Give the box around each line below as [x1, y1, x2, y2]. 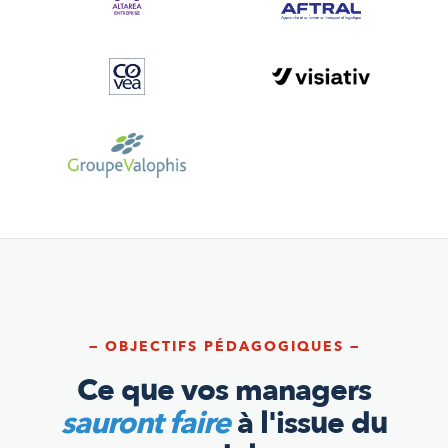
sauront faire [61, 402, 230, 444]
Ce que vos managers [77, 369, 371, 411]
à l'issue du [230, 402, 387, 444]
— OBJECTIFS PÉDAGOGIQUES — [88, 336, 360, 356]
